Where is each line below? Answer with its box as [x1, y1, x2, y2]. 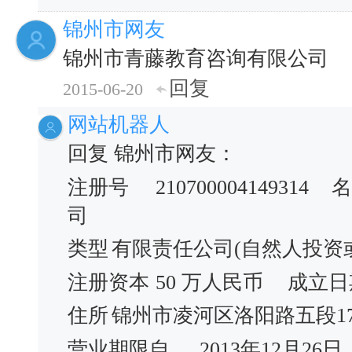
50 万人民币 [156, 270, 263, 294]
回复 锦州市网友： [68, 142, 236, 165]
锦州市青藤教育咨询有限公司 [63, 47, 328, 70]
